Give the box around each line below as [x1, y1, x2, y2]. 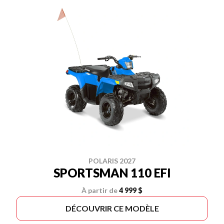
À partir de [81, 186, 117, 194]
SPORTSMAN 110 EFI [53, 165, 171, 180]
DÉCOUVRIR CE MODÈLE [65, 203, 159, 213]
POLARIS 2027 [88, 156, 135, 165]
